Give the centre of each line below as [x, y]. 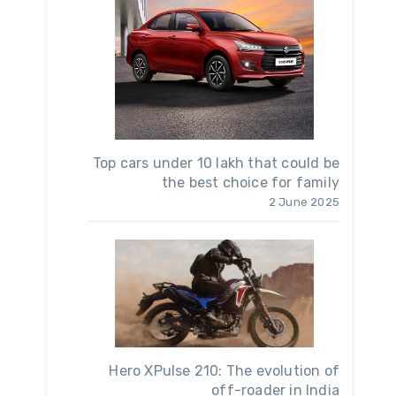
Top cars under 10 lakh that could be [216, 163]
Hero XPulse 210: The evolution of [224, 371]
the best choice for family [250, 182]
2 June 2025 [304, 202]
